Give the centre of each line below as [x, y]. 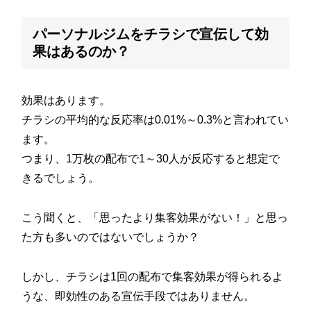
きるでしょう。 [61, 178]
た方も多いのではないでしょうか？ [111, 237]
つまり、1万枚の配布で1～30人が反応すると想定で [151, 159]
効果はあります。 [66, 101]
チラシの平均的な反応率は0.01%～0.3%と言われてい [155, 120]
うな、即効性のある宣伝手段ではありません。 [138, 296]
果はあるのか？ [82, 51]
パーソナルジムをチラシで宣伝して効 [151, 34]
